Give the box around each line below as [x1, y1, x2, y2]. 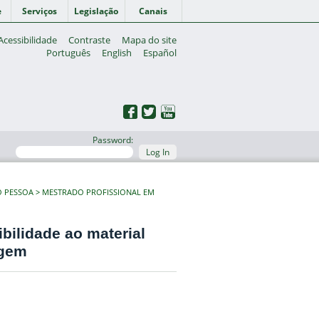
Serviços [21, 5, 57, 17]
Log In [146, 146, 169, 158]
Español [143, 46, 177, 59]
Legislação [74, 5, 119, 17]
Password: [93, 134, 133, 146]
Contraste [68, 33, 111, 46]
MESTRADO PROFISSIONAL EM [42, 187, 155, 197]
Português [46, 46, 91, 59]
